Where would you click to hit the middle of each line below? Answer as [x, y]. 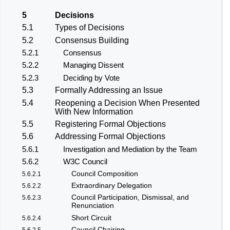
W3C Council [85, 162]
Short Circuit [91, 218]
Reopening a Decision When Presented [127, 103]
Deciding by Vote [91, 78]
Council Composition [105, 174]
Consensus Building [92, 40]
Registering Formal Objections [110, 124]
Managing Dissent [93, 65]
